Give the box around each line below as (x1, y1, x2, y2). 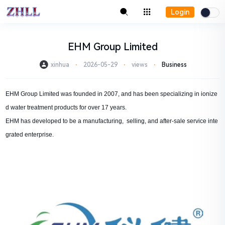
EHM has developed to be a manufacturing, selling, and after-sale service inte (6, 118, 218, 125)
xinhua (50, 61, 69, 68)
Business (161, 61, 187, 68)
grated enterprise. (6, 131, 54, 138)
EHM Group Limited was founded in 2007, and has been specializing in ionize (6, 90, 218, 97)
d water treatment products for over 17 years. (6, 104, 127, 111)
